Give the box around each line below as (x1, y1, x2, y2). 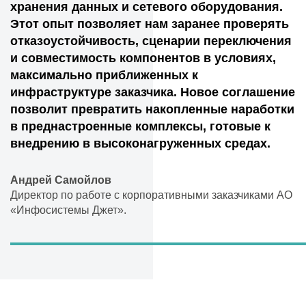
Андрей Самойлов (10, 174, 111, 186)
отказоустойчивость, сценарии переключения (10, 34, 292, 48)
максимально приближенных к (10, 68, 198, 82)
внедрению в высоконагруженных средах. (10, 137, 270, 150)
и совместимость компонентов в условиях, (10, 51, 276, 65)
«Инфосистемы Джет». (10, 204, 126, 216)
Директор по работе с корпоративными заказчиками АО (10, 189, 292, 201)
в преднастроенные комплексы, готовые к (10, 120, 270, 133)
